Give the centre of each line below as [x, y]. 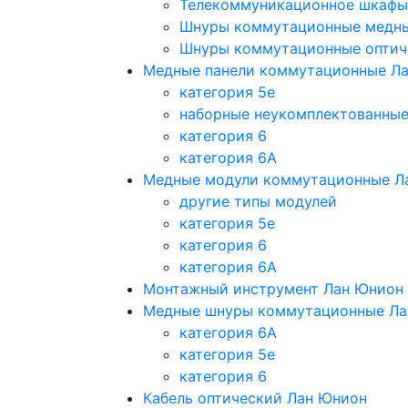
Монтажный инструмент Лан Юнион [273, 288]
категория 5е [227, 223]
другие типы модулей [258, 201]
